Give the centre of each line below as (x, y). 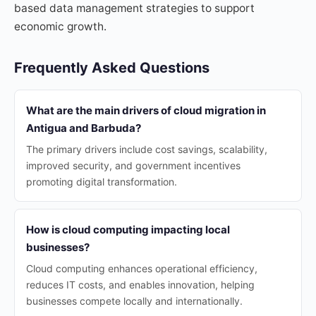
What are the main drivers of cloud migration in (146, 110)
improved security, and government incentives (133, 165)
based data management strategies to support (134, 8)
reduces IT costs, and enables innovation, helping (140, 285)
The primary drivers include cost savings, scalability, (147, 149)
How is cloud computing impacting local (128, 230)
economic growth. (60, 26)
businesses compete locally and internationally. (134, 301)
